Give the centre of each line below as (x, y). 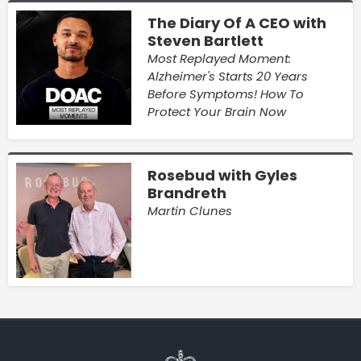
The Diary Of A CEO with (237, 23)
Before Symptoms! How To (225, 93)
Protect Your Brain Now (216, 111)
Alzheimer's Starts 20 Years (227, 76)
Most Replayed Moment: (219, 58)
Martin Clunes (189, 210)
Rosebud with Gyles (222, 175)
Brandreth (187, 193)
